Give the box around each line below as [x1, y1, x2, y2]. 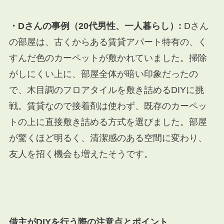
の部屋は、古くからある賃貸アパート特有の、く [8, 36, 207, 47]
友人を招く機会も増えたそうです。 [8, 148, 153, 159]
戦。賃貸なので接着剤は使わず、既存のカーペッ [8, 100, 207, 111]
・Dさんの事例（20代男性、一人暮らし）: [8, 20, 181, 31]
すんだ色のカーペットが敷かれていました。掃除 [8, 52, 207, 63]
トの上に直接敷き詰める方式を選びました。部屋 [8, 116, 207, 127]
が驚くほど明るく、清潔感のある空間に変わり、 [8, 132, 207, 143]
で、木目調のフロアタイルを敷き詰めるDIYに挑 [8, 84, 204, 95]
